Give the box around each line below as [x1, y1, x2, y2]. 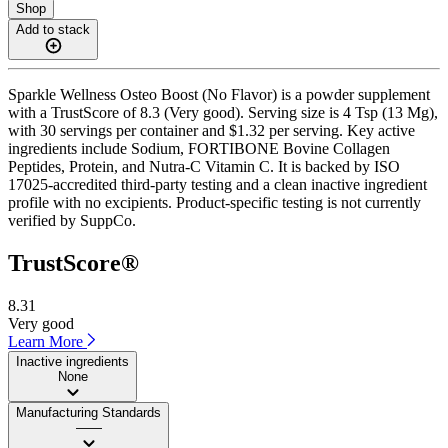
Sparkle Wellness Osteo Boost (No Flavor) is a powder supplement [8, 85, 430, 103]
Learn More [8, 332, 87, 350]
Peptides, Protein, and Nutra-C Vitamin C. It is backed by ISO [8, 157, 400, 175]
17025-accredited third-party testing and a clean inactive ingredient [8, 175, 427, 193]
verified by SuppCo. [8, 211, 136, 229]
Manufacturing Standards [16, 404, 161, 420]
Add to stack [16, 21, 90, 37]
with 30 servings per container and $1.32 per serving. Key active [8, 121, 415, 139]
